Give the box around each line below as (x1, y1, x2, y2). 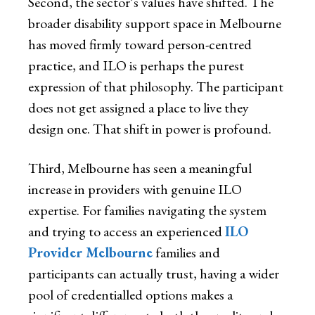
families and (153, 243, 220, 262)
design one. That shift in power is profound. (28, 120, 271, 139)
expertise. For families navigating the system (28, 201, 266, 220)
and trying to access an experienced (28, 222, 225, 241)
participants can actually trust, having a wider (28, 264, 279, 283)
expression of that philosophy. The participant (28, 77, 283, 96)
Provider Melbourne (28, 243, 153, 262)
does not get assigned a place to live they (28, 98, 249, 117)
